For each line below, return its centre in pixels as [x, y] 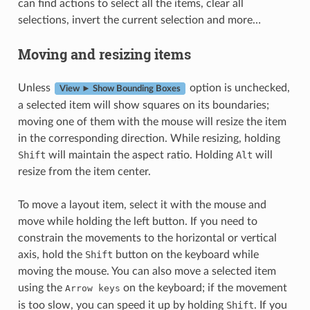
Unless [35, 88]
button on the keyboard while [185, 255]
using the [41, 288]
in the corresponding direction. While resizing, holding [149, 139]
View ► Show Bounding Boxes [120, 89]
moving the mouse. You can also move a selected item [147, 272]
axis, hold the [51, 255]
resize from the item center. [84, 172]
